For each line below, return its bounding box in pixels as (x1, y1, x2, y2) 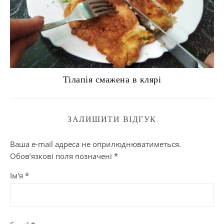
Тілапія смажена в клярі (62, 74, 161, 85)
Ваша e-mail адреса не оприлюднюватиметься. (10, 139, 181, 149)
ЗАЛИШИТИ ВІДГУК (67, 115, 156, 124)
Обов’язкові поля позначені (10, 151, 114, 161)
